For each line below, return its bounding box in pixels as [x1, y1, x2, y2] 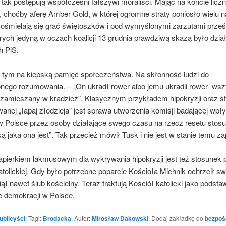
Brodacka [42, 213, 71, 223]
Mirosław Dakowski [91, 213, 148, 223]
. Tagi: [25, 213, 43, 222]
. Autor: [71, 213, 92, 222]
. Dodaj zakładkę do [148, 213, 205, 222]
